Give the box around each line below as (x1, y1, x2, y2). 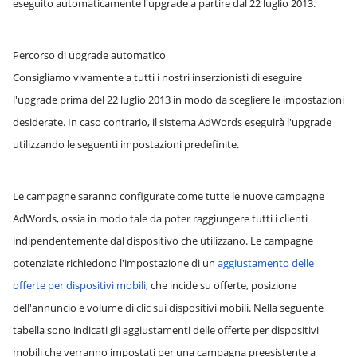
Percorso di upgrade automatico (13, 48, 166, 62)
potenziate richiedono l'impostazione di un (13, 256, 218, 270)
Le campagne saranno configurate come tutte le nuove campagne (13, 189, 324, 203)
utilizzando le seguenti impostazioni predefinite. (13, 137, 239, 151)
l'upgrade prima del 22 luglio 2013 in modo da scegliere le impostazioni (13, 92, 344, 107)
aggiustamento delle (218, 256, 314, 270)
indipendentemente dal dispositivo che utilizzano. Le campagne (13, 233, 313, 248)
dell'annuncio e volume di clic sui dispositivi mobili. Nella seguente (13, 300, 324, 315)
